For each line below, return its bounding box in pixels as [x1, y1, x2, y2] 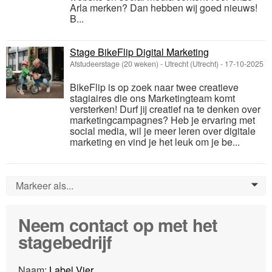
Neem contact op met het [18, 212, 218, 237]
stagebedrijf [18, 229, 112, 254]
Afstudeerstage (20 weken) [70, 58, 158, 69]
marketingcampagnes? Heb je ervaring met [70, 112, 255, 127]
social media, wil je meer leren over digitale [70, 123, 256, 138]
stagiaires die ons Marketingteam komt [70, 90, 235, 105]
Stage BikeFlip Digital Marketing [70, 44, 209, 59]
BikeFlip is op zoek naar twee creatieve [70, 80, 239, 94]
